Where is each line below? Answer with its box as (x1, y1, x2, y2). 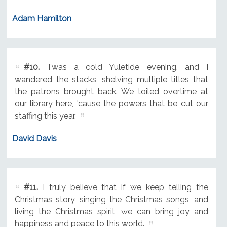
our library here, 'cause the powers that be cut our (14, 99, 208, 109)
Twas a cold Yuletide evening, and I (39, 62, 208, 72)
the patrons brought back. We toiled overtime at (14, 87, 208, 97)
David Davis (12, 133, 57, 143)
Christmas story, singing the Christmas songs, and (14, 194, 208, 204)
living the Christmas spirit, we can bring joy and (14, 206, 208, 216)
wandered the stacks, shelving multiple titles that (14, 74, 208, 85)
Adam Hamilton (12, 14, 71, 24)
